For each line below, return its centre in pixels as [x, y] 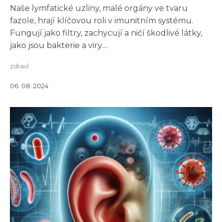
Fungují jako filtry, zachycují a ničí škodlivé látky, [106, 33]
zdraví [19, 66]
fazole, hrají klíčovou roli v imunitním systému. [102, 21]
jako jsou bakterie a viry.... [59, 45]
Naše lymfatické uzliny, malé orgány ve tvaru [99, 8]
